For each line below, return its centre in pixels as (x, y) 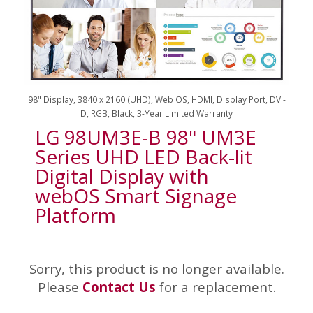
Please (60, 287)
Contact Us (119, 287)
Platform (75, 216)
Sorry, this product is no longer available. (156, 269)
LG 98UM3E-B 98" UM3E (146, 137)
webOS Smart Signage (136, 196)
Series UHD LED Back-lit (144, 157)
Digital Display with (122, 176)
